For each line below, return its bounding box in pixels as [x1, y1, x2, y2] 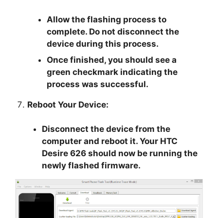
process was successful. [47, 79, 149, 89]
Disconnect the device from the [42, 124, 171, 134]
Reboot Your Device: [27, 99, 109, 109]
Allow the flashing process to [47, 14, 167, 24]
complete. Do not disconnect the [47, 26, 180, 36]
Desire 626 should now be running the [42, 148, 198, 158]
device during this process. [47, 38, 159, 49]
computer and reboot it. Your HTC [42, 136, 178, 146]
